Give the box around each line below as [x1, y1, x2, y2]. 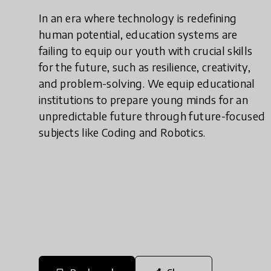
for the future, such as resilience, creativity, [39, 60, 250, 74]
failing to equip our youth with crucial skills [39, 44, 253, 57]
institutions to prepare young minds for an [39, 93, 249, 106]
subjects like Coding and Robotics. [39, 125, 206, 139]
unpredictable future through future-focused [39, 109, 266, 123]
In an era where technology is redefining [39, 11, 237, 25]
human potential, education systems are [39, 27, 238, 41]
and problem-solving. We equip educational [39, 76, 255, 90]
